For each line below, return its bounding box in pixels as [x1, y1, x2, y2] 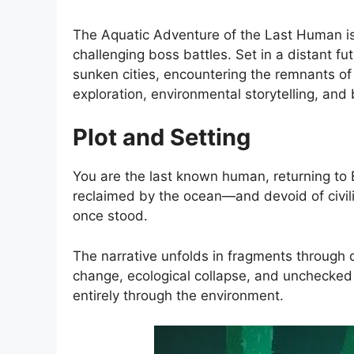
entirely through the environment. [73, 287, 284, 303]
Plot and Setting [73, 123, 250, 152]
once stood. [73, 208, 148, 224]
